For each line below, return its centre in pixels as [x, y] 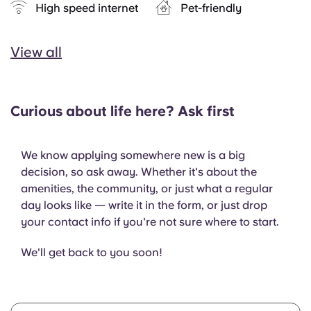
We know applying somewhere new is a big [133, 155]
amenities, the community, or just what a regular [147, 188]
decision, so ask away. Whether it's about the [139, 172]
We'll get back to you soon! [92, 252]
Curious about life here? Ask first [123, 111]
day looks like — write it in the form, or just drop [144, 205]
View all [36, 52]
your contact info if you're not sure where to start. [151, 222]
